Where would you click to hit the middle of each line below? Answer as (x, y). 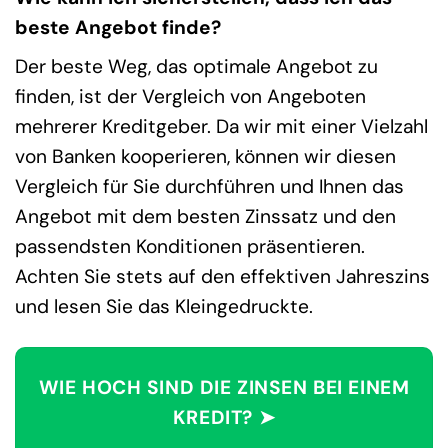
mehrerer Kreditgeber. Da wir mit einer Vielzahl (221, 127)
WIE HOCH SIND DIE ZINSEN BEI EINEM (224, 388)
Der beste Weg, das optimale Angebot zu (196, 67)
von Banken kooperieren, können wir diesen (205, 157)
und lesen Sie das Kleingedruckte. (164, 307)
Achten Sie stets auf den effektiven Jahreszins (222, 277)
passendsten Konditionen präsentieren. (190, 247)
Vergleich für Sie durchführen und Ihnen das (209, 187)
